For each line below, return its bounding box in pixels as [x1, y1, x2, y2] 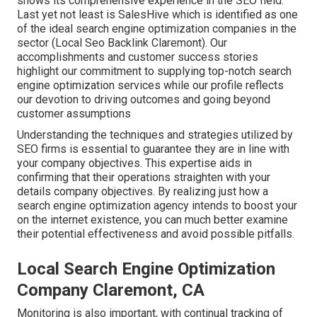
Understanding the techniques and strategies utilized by [17, 128, 293, 142]
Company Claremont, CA [17, 280, 204, 301]
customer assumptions [17, 107, 131, 121]
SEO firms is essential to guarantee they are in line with [17, 142, 289, 156]
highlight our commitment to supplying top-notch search [17, 64, 292, 79]
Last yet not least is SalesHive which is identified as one [17, 8, 298, 22]
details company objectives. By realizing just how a [17, 185, 268, 199]
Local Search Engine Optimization [17, 259, 275, 279]
